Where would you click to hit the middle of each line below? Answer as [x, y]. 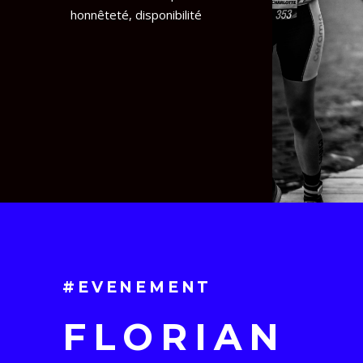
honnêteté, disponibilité [136, 15]
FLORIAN [175, 336]
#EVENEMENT [137, 287]
